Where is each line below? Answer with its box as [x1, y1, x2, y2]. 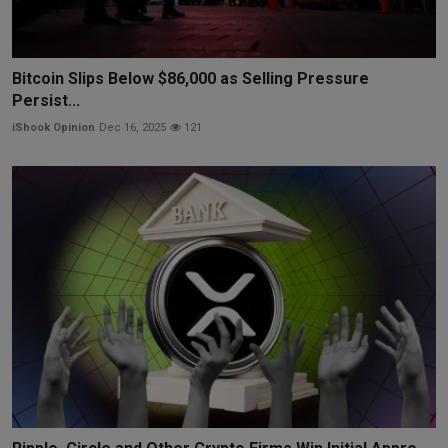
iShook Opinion [12, 120, 95, 134]
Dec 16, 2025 [99, 120, 166, 134]
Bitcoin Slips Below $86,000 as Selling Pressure [12, 68, 369, 88]
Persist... [12, 90, 80, 110]
